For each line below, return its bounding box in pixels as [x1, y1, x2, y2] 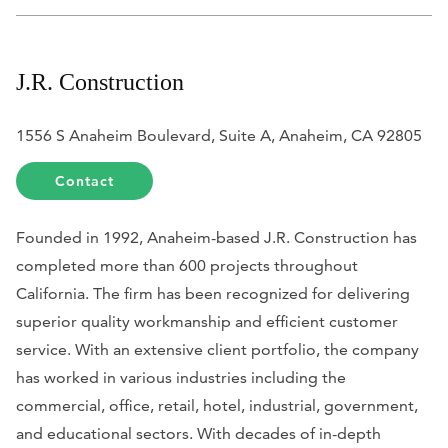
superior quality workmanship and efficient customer [16, 311, 398, 331]
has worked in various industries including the [16, 367, 346, 387]
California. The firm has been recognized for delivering [16, 283, 410, 303]
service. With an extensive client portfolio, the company [16, 339, 419, 359]
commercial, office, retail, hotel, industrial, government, [16, 395, 418, 415]
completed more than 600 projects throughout [16, 255, 358, 275]
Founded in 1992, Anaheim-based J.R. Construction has [16, 227, 417, 247]
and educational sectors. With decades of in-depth [16, 423, 381, 443]
